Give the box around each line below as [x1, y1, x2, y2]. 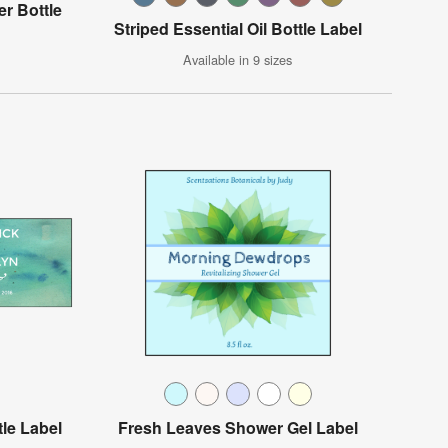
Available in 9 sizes [183, 50, 293, 70]
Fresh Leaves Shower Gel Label [117, 416, 358, 440]
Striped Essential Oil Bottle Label [113, 17, 362, 41]
